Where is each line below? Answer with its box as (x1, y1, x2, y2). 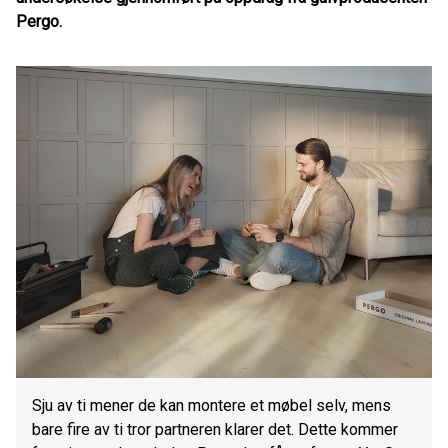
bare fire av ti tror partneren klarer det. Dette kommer (32, 420, 398, 439)
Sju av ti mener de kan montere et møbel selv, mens (32, 396, 391, 415)
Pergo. (16, 12, 62, 31)
